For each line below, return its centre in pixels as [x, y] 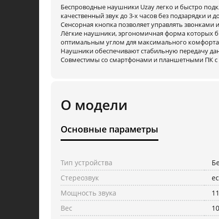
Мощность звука [88, 193]
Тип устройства [87, 163]
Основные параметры [109, 129]
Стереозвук [80, 178]
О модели [94, 105]
